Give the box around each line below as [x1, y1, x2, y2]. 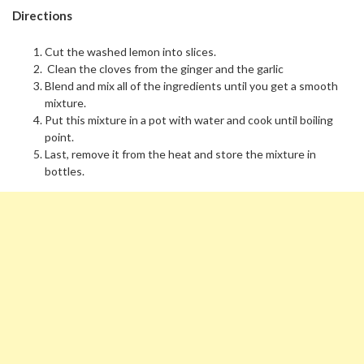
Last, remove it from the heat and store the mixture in [45, 146, 316, 161]
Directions [12, 8, 72, 23]
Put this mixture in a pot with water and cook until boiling [45, 112, 333, 127]
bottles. [45, 163, 84, 178]
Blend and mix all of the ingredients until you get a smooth [45, 78, 338, 93]
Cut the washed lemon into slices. [45, 44, 216, 58]
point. [45, 129, 74, 144]
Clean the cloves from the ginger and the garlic [45, 61, 284, 76]
